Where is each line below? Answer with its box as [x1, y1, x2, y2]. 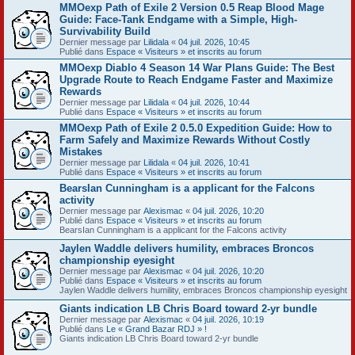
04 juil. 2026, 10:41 [178, 157, 250, 167]
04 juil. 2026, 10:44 [178, 97, 250, 107]
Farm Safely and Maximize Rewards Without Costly [59, 133, 310, 146]
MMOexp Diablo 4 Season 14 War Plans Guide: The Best [59, 61, 334, 74]
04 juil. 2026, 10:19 [193, 314, 264, 324]
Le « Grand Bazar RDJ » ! [106, 323, 207, 334]
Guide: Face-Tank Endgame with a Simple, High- [59, 13, 297, 25]
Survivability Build [59, 25, 151, 37]
